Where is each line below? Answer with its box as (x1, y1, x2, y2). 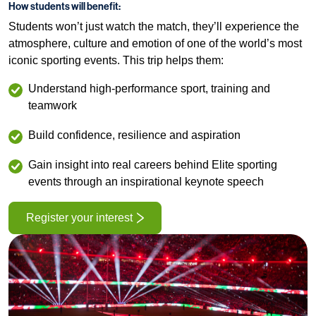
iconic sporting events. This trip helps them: (8, 54, 224, 67)
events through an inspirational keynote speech (28, 176, 264, 188)
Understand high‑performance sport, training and (28, 83, 270, 95)
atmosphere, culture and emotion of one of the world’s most (8, 37, 302, 50)
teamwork (28, 99, 77, 112)
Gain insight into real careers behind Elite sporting (28, 159, 277, 171)
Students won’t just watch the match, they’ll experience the (8, 20, 299, 33)
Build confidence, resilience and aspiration (28, 129, 241, 142)
